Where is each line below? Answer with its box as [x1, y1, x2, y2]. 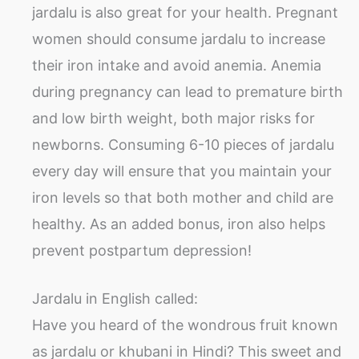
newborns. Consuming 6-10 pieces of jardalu [32, 136, 334, 154]
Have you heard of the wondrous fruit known [32, 317, 338, 334]
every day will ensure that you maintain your [32, 163, 332, 180]
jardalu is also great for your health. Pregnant [32, 4, 338, 22]
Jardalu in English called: [32, 290, 198, 308]
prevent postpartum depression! [32, 242, 252, 260]
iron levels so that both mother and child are [32, 189, 333, 207]
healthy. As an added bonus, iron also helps [32, 216, 325, 233]
